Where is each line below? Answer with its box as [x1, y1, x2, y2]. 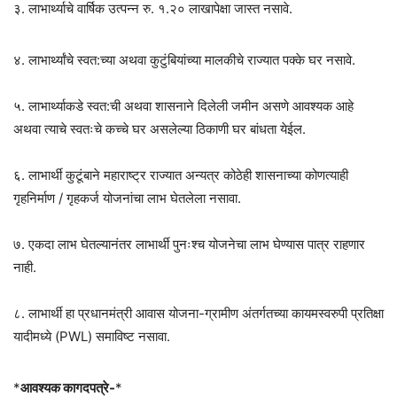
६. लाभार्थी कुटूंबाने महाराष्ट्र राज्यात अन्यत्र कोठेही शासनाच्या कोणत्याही [13, 167, 348, 184]
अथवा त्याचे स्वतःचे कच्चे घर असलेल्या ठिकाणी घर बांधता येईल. [13, 121, 306, 138]
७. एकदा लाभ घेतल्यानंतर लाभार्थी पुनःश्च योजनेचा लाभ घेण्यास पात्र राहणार [13, 236, 365, 253]
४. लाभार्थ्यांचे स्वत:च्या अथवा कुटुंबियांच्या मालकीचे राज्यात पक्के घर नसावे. [13, 51, 355, 69]
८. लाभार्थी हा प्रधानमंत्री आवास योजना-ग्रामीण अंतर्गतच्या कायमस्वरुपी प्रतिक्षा [13, 305, 384, 323]
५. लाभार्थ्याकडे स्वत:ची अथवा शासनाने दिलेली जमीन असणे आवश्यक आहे [13, 97, 354, 115]
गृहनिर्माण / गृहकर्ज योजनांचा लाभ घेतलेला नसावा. [13, 190, 241, 207]
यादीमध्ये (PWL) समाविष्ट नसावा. [13, 328, 170, 346]
